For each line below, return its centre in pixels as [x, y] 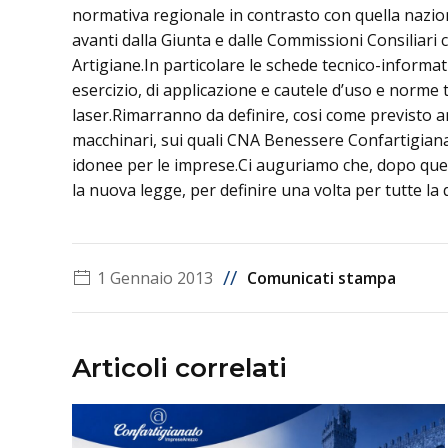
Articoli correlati [179, 367]
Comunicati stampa [321, 277]
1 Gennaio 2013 [155, 277]
